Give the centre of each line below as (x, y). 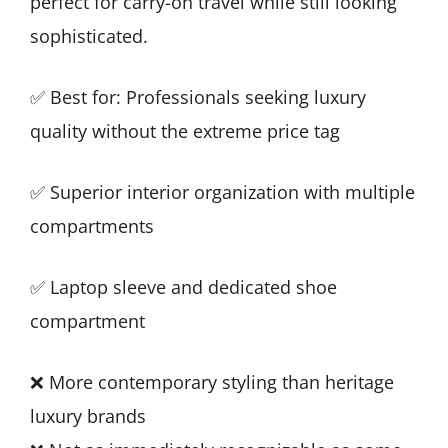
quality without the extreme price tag (185, 130)
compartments (92, 225)
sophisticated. (89, 35)
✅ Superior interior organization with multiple (222, 191)
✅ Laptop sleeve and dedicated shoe (183, 286)
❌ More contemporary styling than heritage (212, 381)
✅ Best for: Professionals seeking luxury (198, 96)
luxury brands (88, 415)
